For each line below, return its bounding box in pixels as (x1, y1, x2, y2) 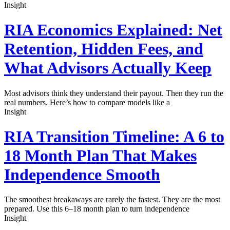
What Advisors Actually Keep (4, 59, 212, 78)
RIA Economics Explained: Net (4, 21, 222, 40)
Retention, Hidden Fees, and (4, 40, 203, 59)
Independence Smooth (4, 165, 160, 184)
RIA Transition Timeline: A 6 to (4, 127, 224, 146)
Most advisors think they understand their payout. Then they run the (4, 88, 223, 98)
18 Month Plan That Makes (4, 146, 197, 165)
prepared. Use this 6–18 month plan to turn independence (4, 204, 189, 214)
